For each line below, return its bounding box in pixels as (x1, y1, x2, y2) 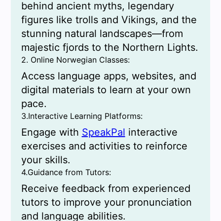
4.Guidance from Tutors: (21, 167, 111, 178)
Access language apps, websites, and (21, 70, 196, 82)
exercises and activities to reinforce (21, 140, 187, 152)
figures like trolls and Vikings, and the (21, 14, 197, 26)
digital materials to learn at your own (21, 84, 191, 96)
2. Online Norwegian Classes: (21, 55, 130, 65)
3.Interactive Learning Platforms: (21, 111, 143, 121)
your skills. (21, 154, 71, 166)
